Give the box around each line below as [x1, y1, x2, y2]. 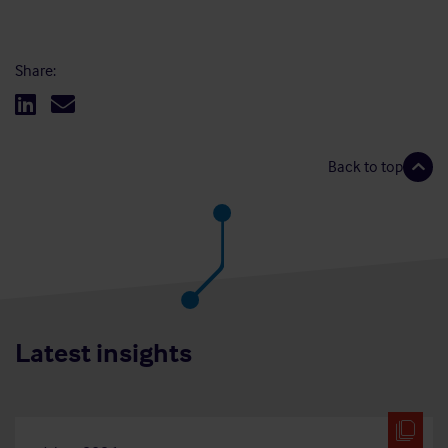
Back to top [328, 156, 403, 177]
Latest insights [15, 335, 192, 370]
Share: [15, 60, 56, 81]
